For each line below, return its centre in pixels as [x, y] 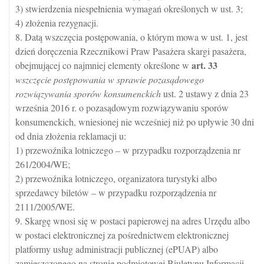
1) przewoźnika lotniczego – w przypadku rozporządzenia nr [128, 150]
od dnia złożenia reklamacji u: [71, 136]
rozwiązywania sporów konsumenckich [88, 93]
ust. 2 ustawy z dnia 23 [205, 93]
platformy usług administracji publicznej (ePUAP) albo [117, 249]
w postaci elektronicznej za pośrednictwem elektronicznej [122, 235]
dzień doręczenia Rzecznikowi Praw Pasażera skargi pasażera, [131, 51]
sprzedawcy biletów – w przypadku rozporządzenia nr [116, 192]
